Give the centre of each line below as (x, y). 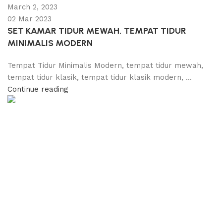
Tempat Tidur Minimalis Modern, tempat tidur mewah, (105, 65)
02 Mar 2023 (29, 19)
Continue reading (38, 89)
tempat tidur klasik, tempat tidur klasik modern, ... (100, 77)
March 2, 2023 (32, 7)
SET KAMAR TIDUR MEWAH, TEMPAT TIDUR (97, 30)
